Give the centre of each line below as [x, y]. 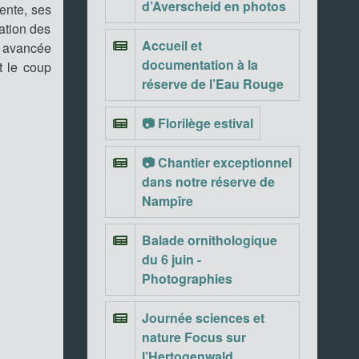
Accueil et [171, 45]
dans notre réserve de [208, 182]
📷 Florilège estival [197, 123]
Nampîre [167, 201]
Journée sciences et [203, 318]
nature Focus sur [194, 337]
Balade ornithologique [209, 240]
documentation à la [200, 65]
